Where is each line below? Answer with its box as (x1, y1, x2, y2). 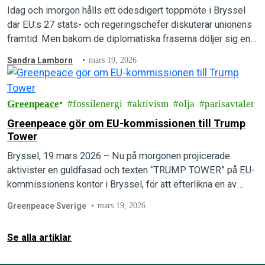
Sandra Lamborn (7, 56, 73, 65)
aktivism (132, 98, 169, 109)
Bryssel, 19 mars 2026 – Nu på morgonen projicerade (7, 150, 230, 161)
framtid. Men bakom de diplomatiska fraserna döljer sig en (7, 33, 250, 44)
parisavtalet (205, 98, 254, 109)
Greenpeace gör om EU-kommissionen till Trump (7, 117, 245, 130)
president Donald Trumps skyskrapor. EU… (7, 193, 182, 204)
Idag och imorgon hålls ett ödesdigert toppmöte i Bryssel (7, 5, 245, 16)
